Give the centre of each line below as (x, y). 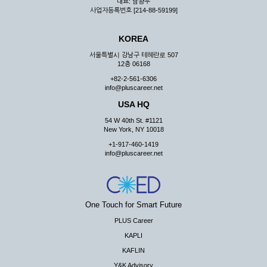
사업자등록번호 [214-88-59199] (133, 10)
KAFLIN (133, 250)
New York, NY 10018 (133, 129)
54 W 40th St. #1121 (133, 120)
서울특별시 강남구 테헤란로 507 (133, 55)
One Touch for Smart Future (133, 205)
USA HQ (133, 104)
